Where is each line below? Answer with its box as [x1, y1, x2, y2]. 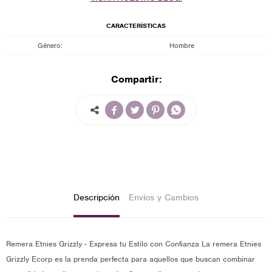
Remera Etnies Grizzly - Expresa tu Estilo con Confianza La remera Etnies [6, 239, 261, 249]
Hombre [169, 41, 194, 50]
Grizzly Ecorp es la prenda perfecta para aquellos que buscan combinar [6, 254, 255, 264]
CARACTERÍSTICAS [106, 21, 166, 30]
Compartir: [110, 73, 161, 86]
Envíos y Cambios [129, 192, 199, 203]
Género [38, 41, 61, 50]
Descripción [73, 192, 120, 203]
